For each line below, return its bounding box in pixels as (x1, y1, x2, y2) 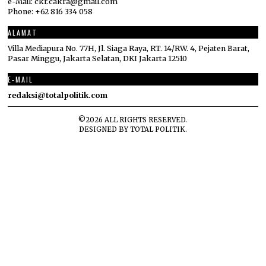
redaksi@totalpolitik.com (8, 91, 108, 100)
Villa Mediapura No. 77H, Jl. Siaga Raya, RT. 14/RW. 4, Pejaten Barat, (8, 44, 250, 53)
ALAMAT (8, 27, 38, 38)
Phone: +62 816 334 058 (8, 7, 93, 17)
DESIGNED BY (78, 125, 130, 134)
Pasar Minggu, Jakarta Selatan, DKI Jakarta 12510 (8, 54, 188, 64)
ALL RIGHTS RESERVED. (103, 116, 188, 125)
